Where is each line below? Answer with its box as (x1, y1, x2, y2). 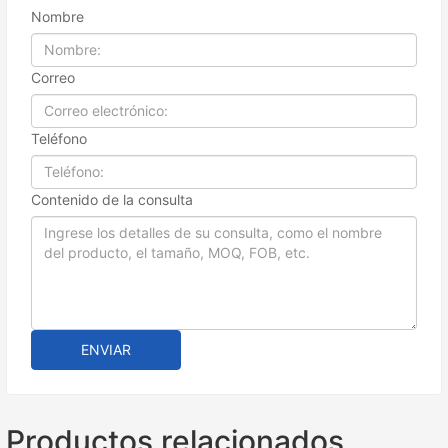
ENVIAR (81, 340, 131, 358)
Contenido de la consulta (31, 190, 193, 208)
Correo (31, 68, 75, 86)
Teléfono (31, 129, 87, 147)
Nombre (31, 7, 84, 25)
